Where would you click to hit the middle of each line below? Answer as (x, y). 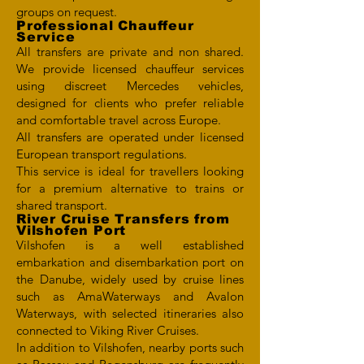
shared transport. (62, 205)
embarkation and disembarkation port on (130, 262)
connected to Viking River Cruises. (108, 330)
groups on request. (67, 12)
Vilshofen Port (71, 230)
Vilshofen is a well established (130, 245)
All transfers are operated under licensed (130, 137)
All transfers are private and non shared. (130, 52)
